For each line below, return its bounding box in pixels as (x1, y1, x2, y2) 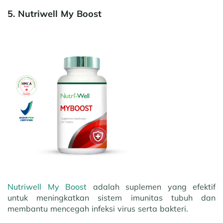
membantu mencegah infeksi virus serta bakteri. (7, 204, 191, 214)
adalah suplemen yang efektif (87, 182, 216, 192)
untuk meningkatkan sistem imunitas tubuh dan (7, 193, 216, 203)
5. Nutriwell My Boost (7, 8, 102, 19)
